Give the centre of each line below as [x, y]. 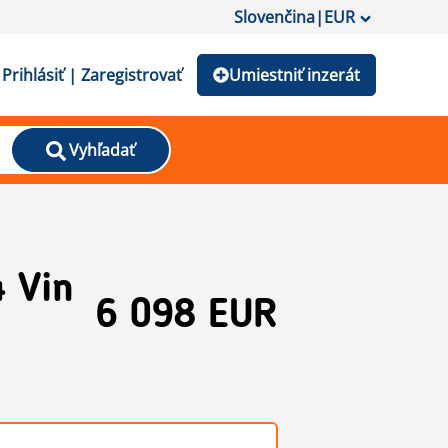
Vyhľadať [101, 150]
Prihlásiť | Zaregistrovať [92, 75]
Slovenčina [274, 17]
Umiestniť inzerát [294, 75]
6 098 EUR [187, 317]
